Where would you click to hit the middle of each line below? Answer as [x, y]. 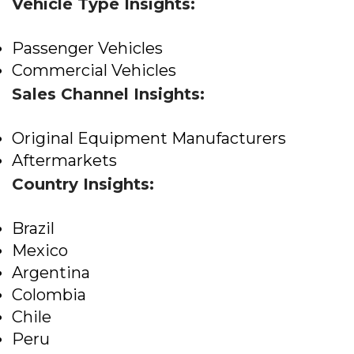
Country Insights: [83, 185]
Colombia [49, 295]
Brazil [33, 229]
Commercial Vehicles [94, 71]
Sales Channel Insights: [108, 94]
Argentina [51, 273]
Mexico [40, 251]
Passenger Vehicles [87, 49]
